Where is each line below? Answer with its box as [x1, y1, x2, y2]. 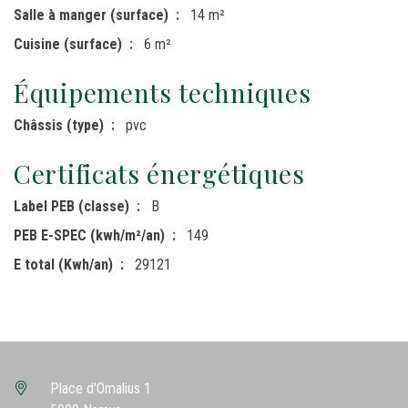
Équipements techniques [14, 75, 311, 109]
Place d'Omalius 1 [50, 379, 151, 397]
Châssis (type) [14, 116, 104, 134]
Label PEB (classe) [14, 197, 129, 215]
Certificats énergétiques [14, 156, 305, 190]
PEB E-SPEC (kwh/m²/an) [14, 226, 165, 244]
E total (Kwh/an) [14, 255, 113, 273]
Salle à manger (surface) [14, 5, 168, 24]
